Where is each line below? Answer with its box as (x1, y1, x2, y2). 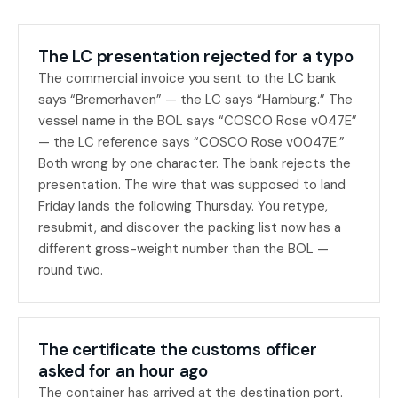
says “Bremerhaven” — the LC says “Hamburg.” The (38, 91, 353, 108)
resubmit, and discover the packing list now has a (38, 219, 341, 236)
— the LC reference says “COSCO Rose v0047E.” (38, 133, 345, 151)
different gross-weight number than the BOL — (38, 240, 329, 258)
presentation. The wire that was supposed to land (38, 176, 346, 194)
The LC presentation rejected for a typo (38, 45, 354, 68)
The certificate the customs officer (38, 338, 317, 361)
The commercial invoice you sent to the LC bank (38, 69, 336, 87)
